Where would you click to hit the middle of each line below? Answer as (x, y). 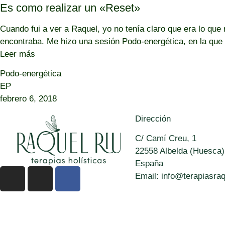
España (149, 163)
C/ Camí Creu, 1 (165, 138)
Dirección (153, 119)
